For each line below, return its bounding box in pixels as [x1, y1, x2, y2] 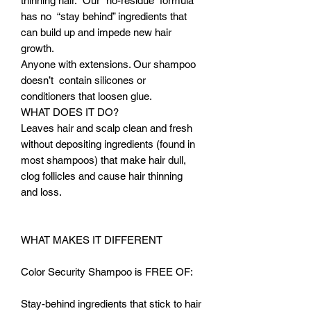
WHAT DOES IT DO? [21, 106, 119, 118]
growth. [21, 42, 54, 54]
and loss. [21, 185, 62, 198]
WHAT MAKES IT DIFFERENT [21, 233, 162, 246]
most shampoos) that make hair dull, [21, 153, 186, 166]
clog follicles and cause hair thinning [21, 169, 183, 182]
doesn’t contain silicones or [21, 74, 146, 86]
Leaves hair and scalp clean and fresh [21, 121, 192, 134]
